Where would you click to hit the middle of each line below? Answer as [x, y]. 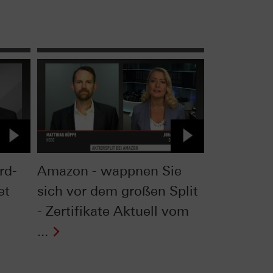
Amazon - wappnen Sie [109, 171]
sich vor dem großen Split [117, 191]
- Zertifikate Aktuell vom [113, 211]
